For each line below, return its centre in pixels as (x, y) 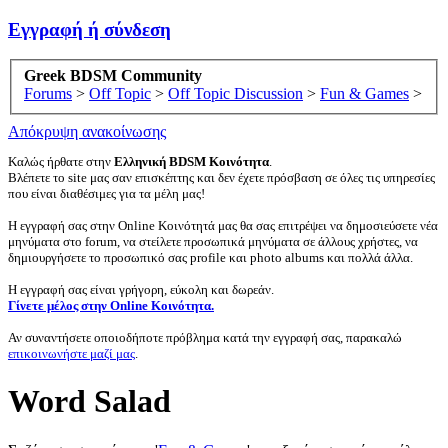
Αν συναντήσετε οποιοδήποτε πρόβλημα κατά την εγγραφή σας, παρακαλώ (205, 338)
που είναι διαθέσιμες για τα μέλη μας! (106, 194)
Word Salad (89, 401)
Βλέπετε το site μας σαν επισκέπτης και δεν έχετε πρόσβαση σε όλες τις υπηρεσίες (221, 178)
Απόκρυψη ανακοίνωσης (87, 132)
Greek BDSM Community (113, 76)
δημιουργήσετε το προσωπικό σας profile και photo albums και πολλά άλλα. (210, 258)
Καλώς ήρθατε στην (61, 162)
